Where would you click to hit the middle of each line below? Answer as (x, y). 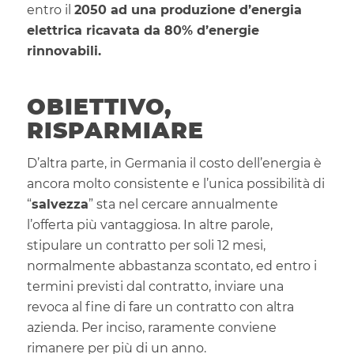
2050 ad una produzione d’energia (188, 10)
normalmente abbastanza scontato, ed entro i (171, 265)
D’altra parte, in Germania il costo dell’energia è (174, 163)
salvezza (60, 204)
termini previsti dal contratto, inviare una (155, 286)
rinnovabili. (64, 51)
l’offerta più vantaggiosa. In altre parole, (149, 224)
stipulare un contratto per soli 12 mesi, (146, 245)
